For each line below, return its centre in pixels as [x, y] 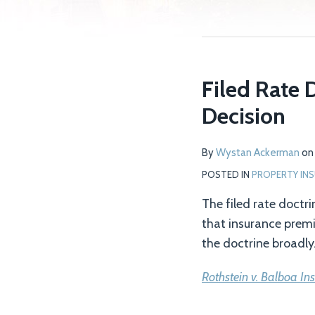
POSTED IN [227, 174]
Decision [244, 116]
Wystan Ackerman [258, 153]
